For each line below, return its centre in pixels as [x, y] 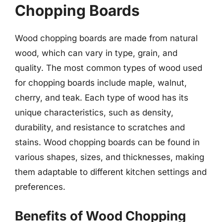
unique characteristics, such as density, [94, 112]
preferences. [40, 187]
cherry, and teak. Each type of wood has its [102, 98]
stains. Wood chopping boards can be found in [107, 142]
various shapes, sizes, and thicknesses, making [110, 157]
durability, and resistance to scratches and [100, 127]
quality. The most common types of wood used [109, 68]
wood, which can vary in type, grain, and [96, 53]
